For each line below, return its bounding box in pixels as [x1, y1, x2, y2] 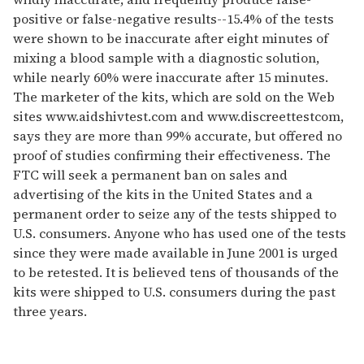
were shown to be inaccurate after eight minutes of [13, 29, 328, 47]
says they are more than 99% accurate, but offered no [13, 127, 342, 145]
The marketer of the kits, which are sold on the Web [13, 88, 335, 106]
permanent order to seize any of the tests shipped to [13, 205, 336, 223]
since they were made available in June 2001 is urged [13, 244, 338, 262]
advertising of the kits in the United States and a [13, 185, 313, 203]
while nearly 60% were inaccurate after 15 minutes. [13, 68, 328, 86]
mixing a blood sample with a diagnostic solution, [13, 49, 319, 67]
